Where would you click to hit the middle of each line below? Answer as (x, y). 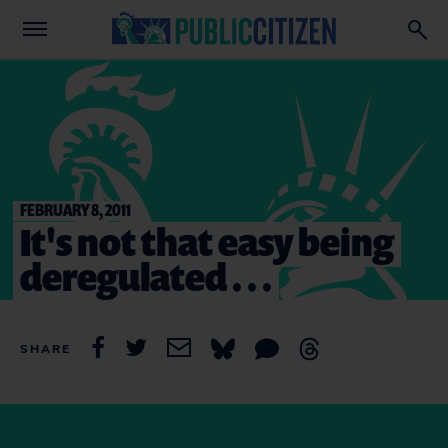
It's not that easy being (207, 241)
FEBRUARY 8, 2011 (75, 209)
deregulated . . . (146, 276)
